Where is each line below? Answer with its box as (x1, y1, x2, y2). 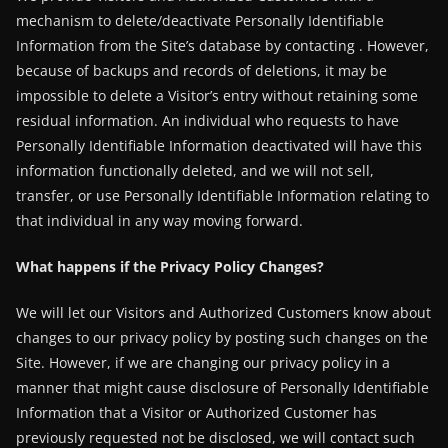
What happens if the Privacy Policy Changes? (16, 257, 324, 276)
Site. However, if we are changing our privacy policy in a (16, 353, 390, 372)
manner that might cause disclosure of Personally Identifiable (16, 378, 429, 397)
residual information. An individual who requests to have (16, 111, 399, 130)
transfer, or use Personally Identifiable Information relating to (16, 186, 429, 205)
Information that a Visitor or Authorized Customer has (16, 403, 377, 422)
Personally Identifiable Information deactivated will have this (16, 136, 422, 155)
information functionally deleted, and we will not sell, (16, 161, 374, 180)
